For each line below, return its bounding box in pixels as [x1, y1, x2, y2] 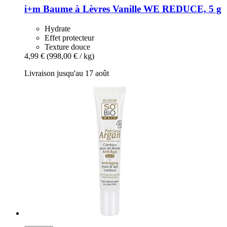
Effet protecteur [45, 33, 94, 42]
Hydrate [45, 24, 70, 33]
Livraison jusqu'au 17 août [24, 68, 109, 78]
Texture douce [45, 42, 90, 51]
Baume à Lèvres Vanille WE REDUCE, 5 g [41, 3, 221, 14]
